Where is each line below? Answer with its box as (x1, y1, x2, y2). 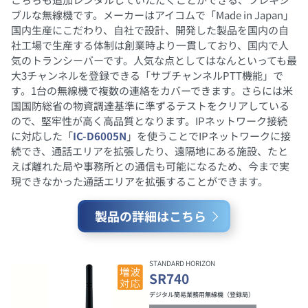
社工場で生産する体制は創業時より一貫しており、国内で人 (11, 38, 289, 53)
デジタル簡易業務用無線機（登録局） (148, 289, 254, 299)
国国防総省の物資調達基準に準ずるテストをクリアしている (11, 98, 289, 113)
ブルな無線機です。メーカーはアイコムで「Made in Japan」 (11, 8, 294, 23)
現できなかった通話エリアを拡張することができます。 (11, 174, 268, 189)
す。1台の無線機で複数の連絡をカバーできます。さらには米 (11, 83, 293, 98)
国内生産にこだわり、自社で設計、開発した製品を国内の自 (11, 23, 289, 38)
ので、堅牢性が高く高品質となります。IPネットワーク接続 (11, 113, 287, 129)
